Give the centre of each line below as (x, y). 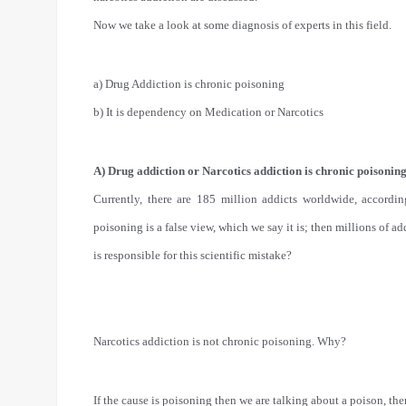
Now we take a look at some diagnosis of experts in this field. (242, 25)
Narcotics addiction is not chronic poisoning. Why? (220, 341)
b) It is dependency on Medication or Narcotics (208, 112)
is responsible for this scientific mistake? (193, 255)
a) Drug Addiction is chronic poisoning (189, 84)
